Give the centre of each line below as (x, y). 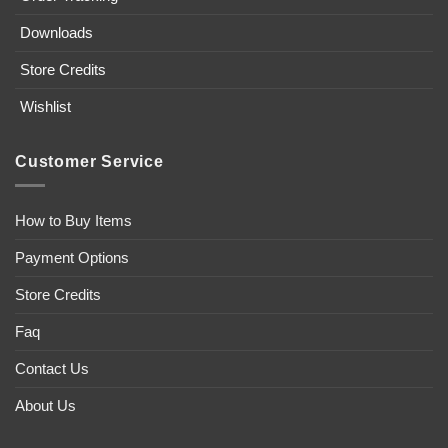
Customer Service (89, 161)
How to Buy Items (73, 221)
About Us (45, 406)
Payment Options (72, 258)
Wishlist (45, 106)
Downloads (56, 32)
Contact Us (52, 369)
